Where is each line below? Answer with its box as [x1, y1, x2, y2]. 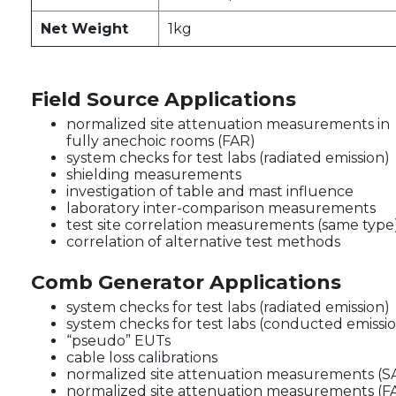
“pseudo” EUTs [66, 331, 171, 349]
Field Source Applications [31, 87, 296, 111]
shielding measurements [66, 165, 241, 183]
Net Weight [41, 19, 133, 37]
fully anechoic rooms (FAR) [66, 132, 255, 149]
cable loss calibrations [66, 348, 217, 366]
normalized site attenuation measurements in [66, 115, 390, 133]
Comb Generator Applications [31, 270, 341, 294]
